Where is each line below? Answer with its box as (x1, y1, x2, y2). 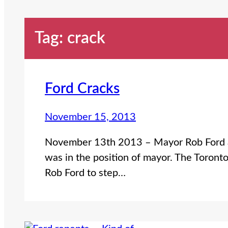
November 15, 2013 (45, 112, 136, 123)
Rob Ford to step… (45, 168, 126, 179)
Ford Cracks (45, 81, 120, 96)
